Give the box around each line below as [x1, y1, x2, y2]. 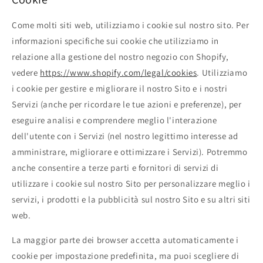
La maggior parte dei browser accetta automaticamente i [12, 234, 239, 245]
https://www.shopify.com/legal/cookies [40, 66, 197, 78]
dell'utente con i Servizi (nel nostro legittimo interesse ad [12, 130, 239, 141]
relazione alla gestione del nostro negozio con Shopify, [12, 50, 230, 62]
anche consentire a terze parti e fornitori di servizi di [12, 161, 219, 173]
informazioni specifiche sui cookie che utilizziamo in [12, 35, 219, 46]
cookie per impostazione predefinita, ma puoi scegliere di [12, 249, 240, 261]
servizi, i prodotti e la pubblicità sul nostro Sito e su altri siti [12, 193, 251, 205]
